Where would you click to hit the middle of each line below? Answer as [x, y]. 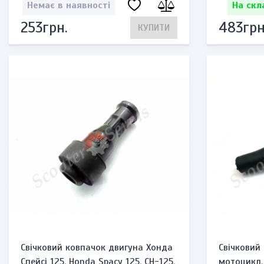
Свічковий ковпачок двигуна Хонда [97, 247]
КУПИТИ [154, 28]
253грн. [44, 27]
